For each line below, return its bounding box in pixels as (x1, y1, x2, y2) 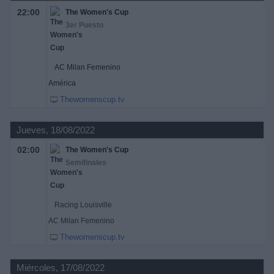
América (48, 79, 76, 87)
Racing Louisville (54, 201, 112, 209)
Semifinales (65, 158, 106, 167)
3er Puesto (65, 21, 103, 29)
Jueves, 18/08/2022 (17, 125, 95, 135)
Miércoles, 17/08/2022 (17, 262, 105, 273)
